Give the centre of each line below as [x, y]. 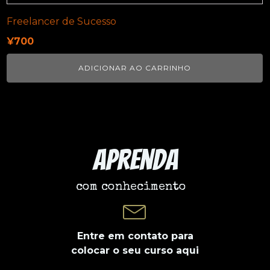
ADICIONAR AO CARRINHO [135, 67]
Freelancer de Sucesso [61, 21]
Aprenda [135, 160]
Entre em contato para [135, 236]
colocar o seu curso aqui [135, 250]
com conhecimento [131, 187]
